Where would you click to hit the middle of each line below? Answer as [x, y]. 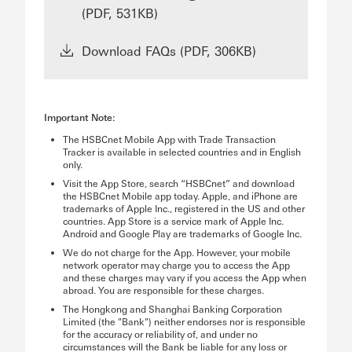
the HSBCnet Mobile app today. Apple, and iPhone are [180, 196]
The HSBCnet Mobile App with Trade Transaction [169, 139]
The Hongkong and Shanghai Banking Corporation [172, 309]
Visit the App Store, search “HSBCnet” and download [179, 183]
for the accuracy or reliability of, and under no [160, 334]
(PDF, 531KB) [120, 13]
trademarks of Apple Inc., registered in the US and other [184, 208]
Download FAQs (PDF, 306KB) [169, 51]
